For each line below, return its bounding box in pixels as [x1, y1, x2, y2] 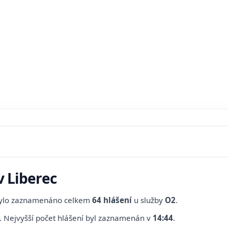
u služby [132, 195, 165, 205]
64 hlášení [92, 195, 132, 205]
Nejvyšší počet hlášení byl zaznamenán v [4, 213, 153, 223]
